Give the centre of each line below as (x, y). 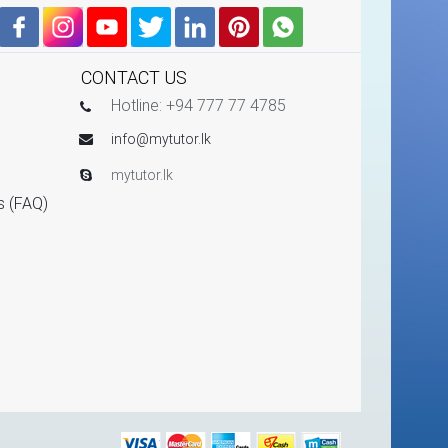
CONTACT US (134, 77)
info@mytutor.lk (161, 138)
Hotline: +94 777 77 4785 (198, 105)
